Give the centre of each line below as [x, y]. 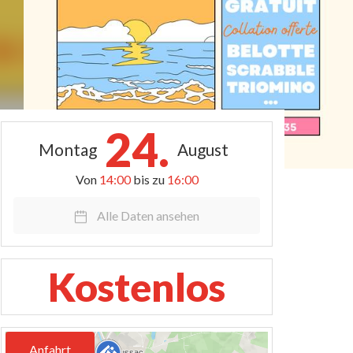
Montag [68, 149]
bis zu [150, 179]
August [203, 149]
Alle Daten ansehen [148, 216]
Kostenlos [137, 287]
